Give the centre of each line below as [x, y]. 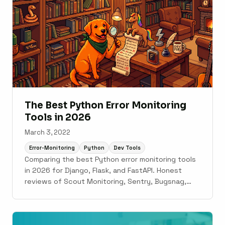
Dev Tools [127, 147]
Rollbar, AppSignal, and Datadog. [80, 192]
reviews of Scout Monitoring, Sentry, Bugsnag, [105, 181]
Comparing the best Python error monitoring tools [110, 159]
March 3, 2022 [47, 133]
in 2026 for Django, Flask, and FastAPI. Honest [103, 170]
